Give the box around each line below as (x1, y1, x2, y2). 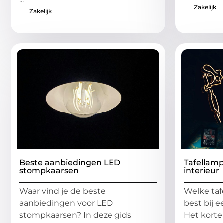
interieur (184, 165, 219, 175)
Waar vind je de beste (19, 186, 106, 196)
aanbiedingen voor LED (19, 198, 113, 208)
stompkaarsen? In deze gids (19, 210, 131, 220)
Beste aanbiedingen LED (19, 157, 120, 167)
